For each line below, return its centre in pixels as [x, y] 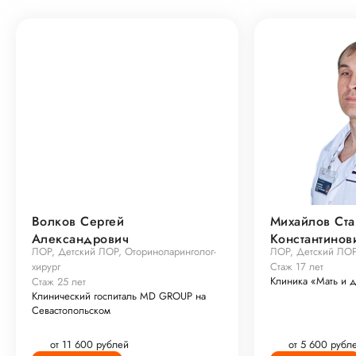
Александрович [81, 239]
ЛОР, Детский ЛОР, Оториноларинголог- [124, 252]
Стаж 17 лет [297, 267]
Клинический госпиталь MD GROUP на [119, 296]
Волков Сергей [78, 221]
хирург [46, 267]
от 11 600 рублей [89, 344]
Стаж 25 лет [59, 282]
